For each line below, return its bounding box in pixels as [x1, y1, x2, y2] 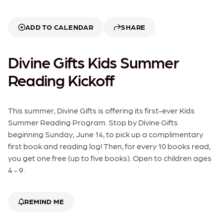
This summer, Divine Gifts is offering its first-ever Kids [8, 105, 195, 116]
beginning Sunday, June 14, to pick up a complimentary [8, 129, 203, 140]
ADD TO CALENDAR [25, 22, 94, 32]
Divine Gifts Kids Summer [8, 52, 179, 73]
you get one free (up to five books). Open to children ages [8, 153, 212, 164]
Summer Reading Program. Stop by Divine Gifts [8, 117, 178, 128]
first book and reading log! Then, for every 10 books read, [8, 141, 211, 152]
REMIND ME [24, 197, 64, 206]
